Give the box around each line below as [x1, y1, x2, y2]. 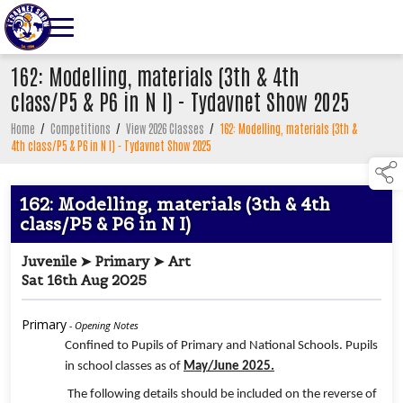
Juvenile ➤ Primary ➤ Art [22, 253, 191, 271]
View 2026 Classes [126, 121, 204, 137]
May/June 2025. [184, 360, 274, 374]
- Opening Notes [67, 318, 139, 333]
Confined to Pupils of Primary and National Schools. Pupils [65, 339, 378, 354]
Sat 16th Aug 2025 [22, 272, 147, 290]
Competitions [50, 121, 111, 137]
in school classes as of [65, 360, 184, 374]
